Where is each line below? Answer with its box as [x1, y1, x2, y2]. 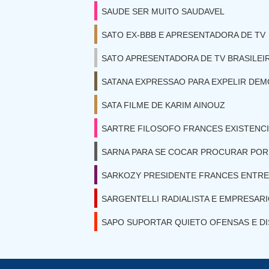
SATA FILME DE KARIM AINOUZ [101, 100, 225, 110]
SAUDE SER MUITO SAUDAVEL [101, 7, 225, 16]
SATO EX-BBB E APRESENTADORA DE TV [101, 30, 265, 40]
